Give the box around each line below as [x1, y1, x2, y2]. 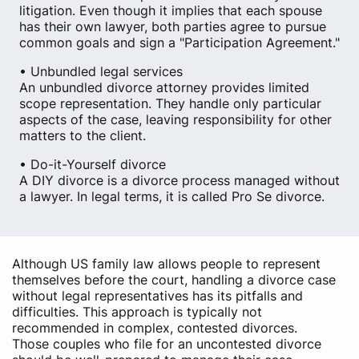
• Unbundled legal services [19, 63, 183, 79]
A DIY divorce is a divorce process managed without [19, 172, 340, 188]
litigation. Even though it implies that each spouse [19, 2, 322, 18]
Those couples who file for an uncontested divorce [12, 336, 321, 352]
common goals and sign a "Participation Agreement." [19, 34, 340, 50]
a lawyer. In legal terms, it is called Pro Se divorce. [19, 188, 325, 204]
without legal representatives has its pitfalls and [12, 288, 303, 304]
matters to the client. [19, 127, 146, 143]
